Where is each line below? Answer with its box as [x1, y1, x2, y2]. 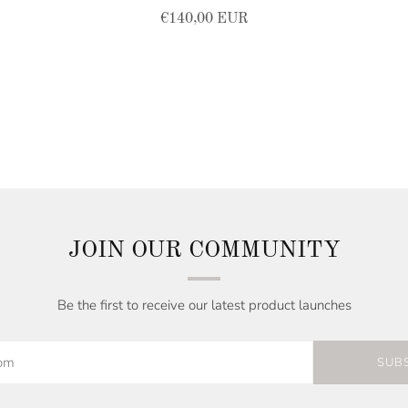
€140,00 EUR [159, 12, 248, 27]
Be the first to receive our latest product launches [56, 296, 352, 315]
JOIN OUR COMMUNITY [67, 239, 341, 263]
